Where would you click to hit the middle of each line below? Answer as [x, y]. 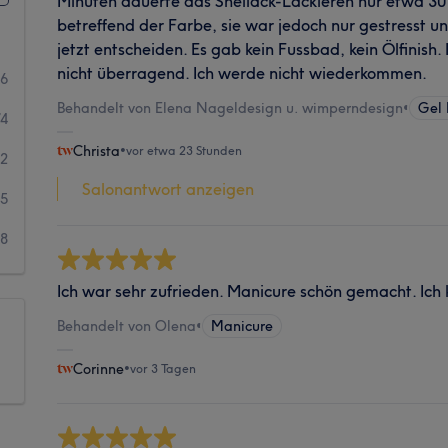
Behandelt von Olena [127, 325]
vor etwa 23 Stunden [184, 150]
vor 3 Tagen [163, 368]
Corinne [99, 368]
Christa [97, 150]
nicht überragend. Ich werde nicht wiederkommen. [242, 72]
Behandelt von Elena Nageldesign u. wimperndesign [230, 107]
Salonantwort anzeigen [168, 188]
